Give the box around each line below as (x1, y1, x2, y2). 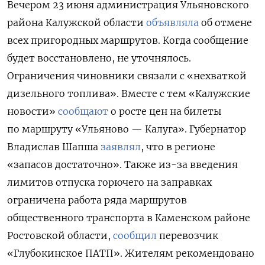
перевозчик (157, 229, 218, 241)
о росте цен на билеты (108, 105, 221, 117)
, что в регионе (141, 140, 215, 153)
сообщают (58, 105, 108, 117)
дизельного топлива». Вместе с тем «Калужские (7, 87, 250, 99)
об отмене (199, 16, 252, 28)
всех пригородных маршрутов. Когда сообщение (7, 34, 248, 46)
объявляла (146, 16, 199, 28)
